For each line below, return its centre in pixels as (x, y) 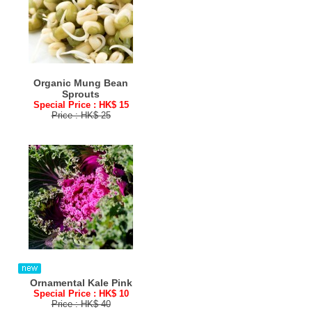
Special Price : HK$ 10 (81, 294)
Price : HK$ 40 (81, 304)
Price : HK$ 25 (81, 115)
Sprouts (81, 94)
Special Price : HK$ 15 (81, 105)
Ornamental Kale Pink (81, 283)
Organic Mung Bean (81, 83)
